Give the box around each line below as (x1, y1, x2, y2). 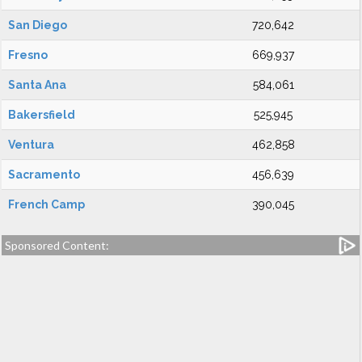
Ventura (8, 138, 54, 151)
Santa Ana (8, 78, 66, 91)
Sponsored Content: (5, 238, 109, 252)
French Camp (8, 198, 85, 211)
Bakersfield (8, 108, 75, 121)
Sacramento (8, 168, 80, 181)
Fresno (8, 48, 48, 61)
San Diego (8, 19, 67, 32)
